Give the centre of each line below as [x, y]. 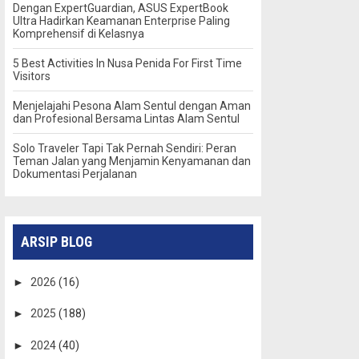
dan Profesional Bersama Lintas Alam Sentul [126, 118]
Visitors [32, 76]
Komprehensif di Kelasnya [79, 33]
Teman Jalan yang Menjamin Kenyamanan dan [132, 161]
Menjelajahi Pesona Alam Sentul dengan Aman [132, 105]
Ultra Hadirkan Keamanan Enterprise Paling [121, 20]
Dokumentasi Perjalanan [75, 173]
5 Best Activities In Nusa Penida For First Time [127, 63]
